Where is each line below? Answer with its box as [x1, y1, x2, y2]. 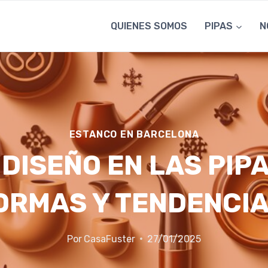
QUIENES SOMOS [111, 20, 188, 32]
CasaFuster [84, 233, 136, 245]
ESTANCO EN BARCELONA [69, 128, 199, 140]
